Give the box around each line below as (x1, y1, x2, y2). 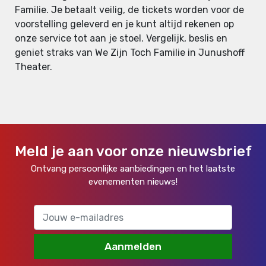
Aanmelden (104, 240, 161, 253)
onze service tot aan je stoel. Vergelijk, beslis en (15, 33, 227, 45)
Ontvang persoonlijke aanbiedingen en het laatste (31, 163, 235, 175)
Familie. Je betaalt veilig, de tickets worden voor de (15, 4, 244, 16)
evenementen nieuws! (88, 176, 178, 188)
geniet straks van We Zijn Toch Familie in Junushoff (15, 47, 245, 59)
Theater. (15, 61, 52, 73)
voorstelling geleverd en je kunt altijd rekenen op (15, 18, 234, 30)
